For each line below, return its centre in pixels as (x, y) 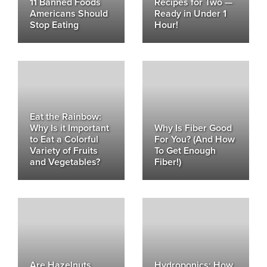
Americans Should (69, 14)
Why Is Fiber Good (193, 128)
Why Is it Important (69, 128)
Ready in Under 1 (190, 14)
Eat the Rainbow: (66, 117)
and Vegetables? (65, 162)
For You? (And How (195, 139)
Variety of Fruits (64, 151)
